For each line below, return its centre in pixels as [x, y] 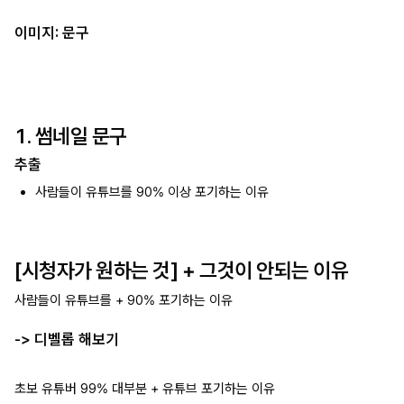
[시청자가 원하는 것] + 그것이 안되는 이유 [182, 270]
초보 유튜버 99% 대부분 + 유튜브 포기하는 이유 [145, 388]
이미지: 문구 [52, 33]
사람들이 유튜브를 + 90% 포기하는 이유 [124, 300]
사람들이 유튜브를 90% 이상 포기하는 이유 [151, 192]
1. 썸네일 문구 [71, 136]
